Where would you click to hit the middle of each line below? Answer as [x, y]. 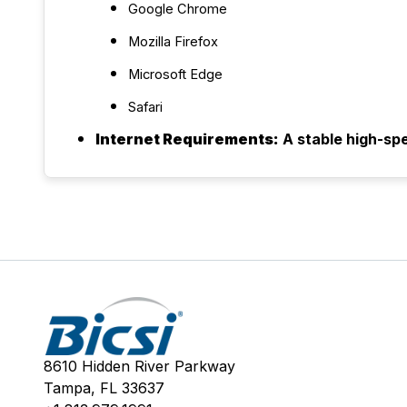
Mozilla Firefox [173, 42]
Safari [145, 107]
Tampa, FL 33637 [104, 388]
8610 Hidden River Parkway [139, 366]
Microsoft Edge [175, 74]
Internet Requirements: [187, 139]
